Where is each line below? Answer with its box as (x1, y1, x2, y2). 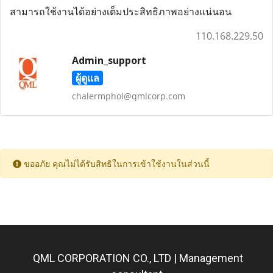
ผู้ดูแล (75, 71, 99, 85)
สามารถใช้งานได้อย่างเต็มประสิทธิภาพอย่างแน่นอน (10, 5, 232, 18)
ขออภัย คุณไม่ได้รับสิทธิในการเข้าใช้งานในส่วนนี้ (21, 158, 210, 169)
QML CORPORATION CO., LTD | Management (32, 252, 243, 264)
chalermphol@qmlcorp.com (71, 90, 185, 102)
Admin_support (71, 54, 146, 67)
